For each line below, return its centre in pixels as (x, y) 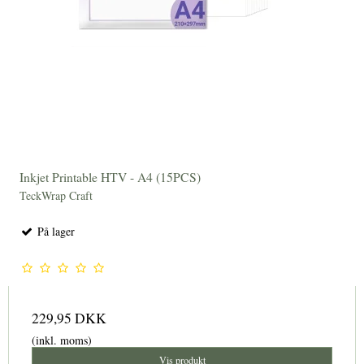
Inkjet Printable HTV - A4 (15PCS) (110, 177)
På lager (54, 232)
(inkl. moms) (62, 340)
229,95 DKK (69, 318)
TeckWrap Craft (56, 196)
